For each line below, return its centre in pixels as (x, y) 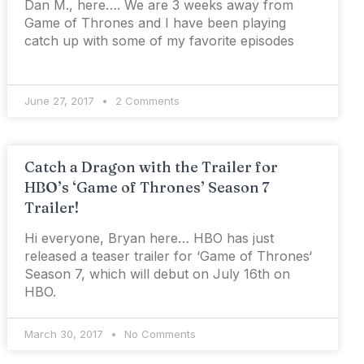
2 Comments (146, 101)
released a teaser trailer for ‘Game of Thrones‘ (169, 256)
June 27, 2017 (61, 101)
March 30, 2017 (66, 334)
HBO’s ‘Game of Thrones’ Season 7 (147, 188)
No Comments (159, 334)
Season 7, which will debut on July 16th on (158, 274)
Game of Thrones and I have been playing (156, 23)
